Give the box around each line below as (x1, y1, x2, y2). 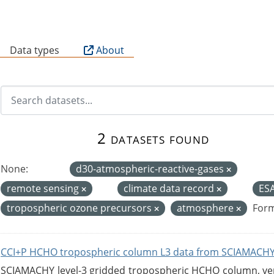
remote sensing (7, 181, 81, 195)
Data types (10, 43, 59, 57)
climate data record (124, 181, 217, 195)
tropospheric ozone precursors (7, 201, 154, 215)
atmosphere (177, 201, 236, 215)
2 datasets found (97, 127, 210, 148)
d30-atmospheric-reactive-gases (76, 161, 226, 176)
